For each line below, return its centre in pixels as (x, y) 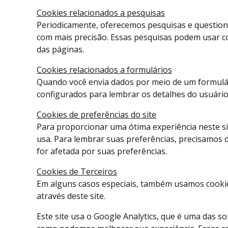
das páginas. (60, 50)
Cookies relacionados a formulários (104, 70)
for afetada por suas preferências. (102, 151)
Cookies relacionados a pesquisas (101, 13)
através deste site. (71, 196)
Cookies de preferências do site (96, 115)
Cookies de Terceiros (77, 172)
